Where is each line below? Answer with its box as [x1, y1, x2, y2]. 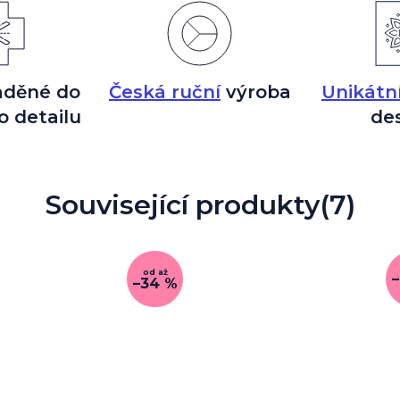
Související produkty [45, 188, 320, 221]
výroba [220, 81, 291, 103]
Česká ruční [108, 81, 221, 103]
